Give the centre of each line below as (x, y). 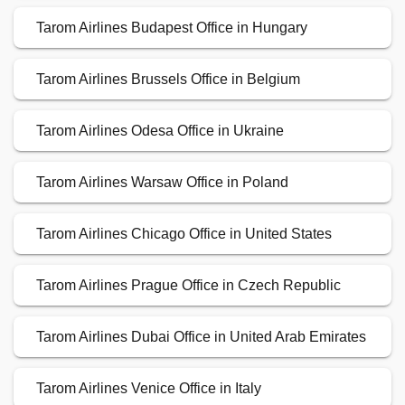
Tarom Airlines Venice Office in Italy (149, 389)
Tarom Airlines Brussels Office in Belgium (168, 80)
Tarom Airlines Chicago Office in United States (184, 234)
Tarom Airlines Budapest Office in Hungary (172, 28)
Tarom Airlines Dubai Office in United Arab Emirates (201, 337)
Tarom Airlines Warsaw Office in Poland (162, 183)
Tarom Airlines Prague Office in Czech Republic (188, 286)
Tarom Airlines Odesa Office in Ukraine (160, 131)
